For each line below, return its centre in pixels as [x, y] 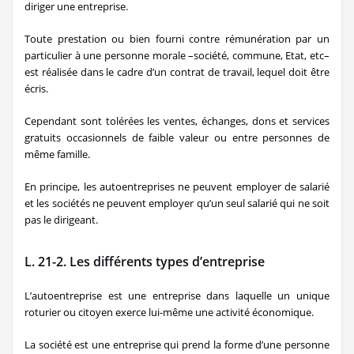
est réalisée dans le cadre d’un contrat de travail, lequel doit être [177, 72]
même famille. [57, 154]
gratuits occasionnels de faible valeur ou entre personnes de [177, 137]
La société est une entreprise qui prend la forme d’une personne [177, 345]
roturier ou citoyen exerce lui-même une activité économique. [169, 312]
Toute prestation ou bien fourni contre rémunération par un [177, 39]
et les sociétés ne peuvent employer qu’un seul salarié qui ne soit [177, 203]
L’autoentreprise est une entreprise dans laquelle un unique [177, 296]
